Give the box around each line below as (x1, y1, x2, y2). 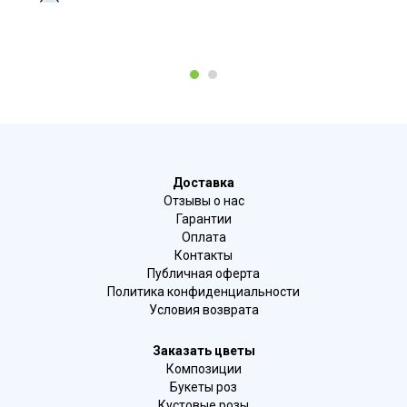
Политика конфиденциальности (107, 284, 300, 299)
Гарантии (175, 212, 232, 226)
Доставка (173, 175, 234, 190)
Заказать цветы (152, 343, 255, 358)
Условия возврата (148, 303, 259, 317)
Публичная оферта (147, 266, 260, 281)
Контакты (174, 248, 233, 263)
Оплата (181, 230, 226, 244)
